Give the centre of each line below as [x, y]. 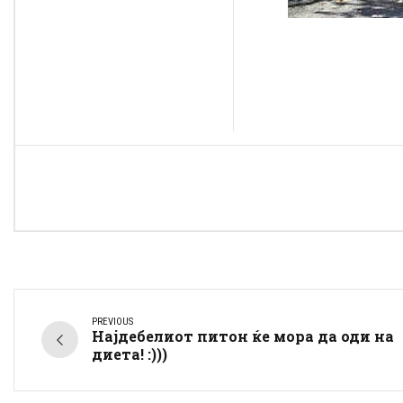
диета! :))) [130, 354]
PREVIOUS [112, 321]
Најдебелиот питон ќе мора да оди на [243, 336]
